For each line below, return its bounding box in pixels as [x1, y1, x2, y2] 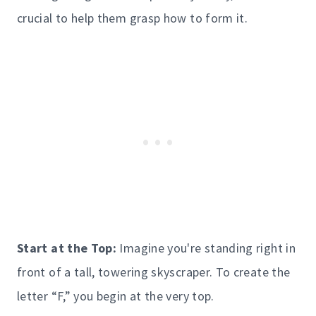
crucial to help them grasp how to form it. [17, 9, 248, 26]
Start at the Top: [17, 239, 117, 256]
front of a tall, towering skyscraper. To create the [17, 263, 291, 280]
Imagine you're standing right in [116, 239, 296, 256]
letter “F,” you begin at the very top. [17, 287, 214, 304]
